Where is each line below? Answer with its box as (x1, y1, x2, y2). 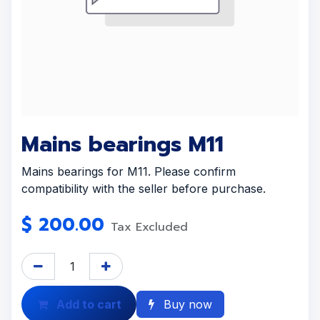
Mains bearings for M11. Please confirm (21, 164, 236, 179)
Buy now (160, 296, 213, 311)
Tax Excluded (111, 219, 188, 236)
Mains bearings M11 (21, 128, 224, 161)
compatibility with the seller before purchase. (21, 181, 266, 196)
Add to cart (53, 296, 121, 311)
